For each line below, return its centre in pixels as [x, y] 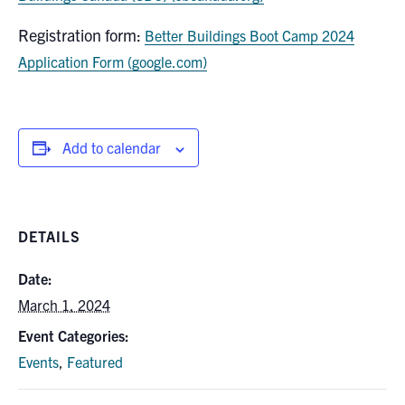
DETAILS [49, 236]
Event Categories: [74, 336]
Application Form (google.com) [113, 62]
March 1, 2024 [64, 305]
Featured [95, 362]
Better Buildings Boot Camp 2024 [250, 36]
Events [38, 362]
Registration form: [81, 35]
